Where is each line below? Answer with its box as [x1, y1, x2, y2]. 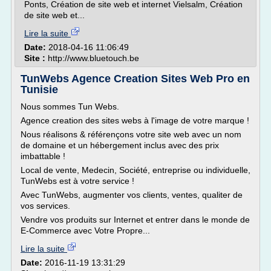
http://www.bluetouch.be [48, 53, 139, 63]
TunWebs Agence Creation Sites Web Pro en [21, 73, 250, 85]
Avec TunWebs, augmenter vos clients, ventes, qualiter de [21, 190, 243, 200]
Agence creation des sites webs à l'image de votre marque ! [21, 116, 249, 125]
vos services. [21, 201, 70, 211]
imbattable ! [21, 151, 65, 161]
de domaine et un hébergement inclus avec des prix [21, 140, 219, 150]
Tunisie [21, 83, 58, 96]
